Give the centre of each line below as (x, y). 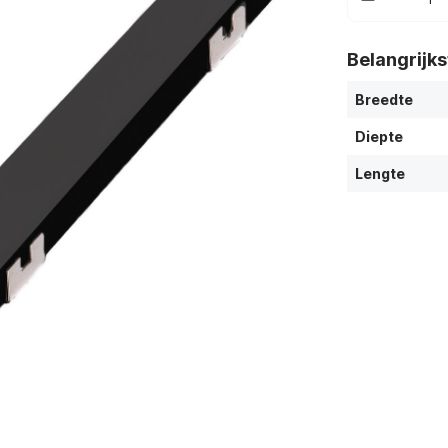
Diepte (378, 136)
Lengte (379, 173)
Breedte (383, 99)
